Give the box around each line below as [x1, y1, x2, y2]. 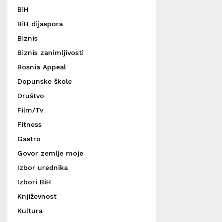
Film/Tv [17, 106, 43, 114]
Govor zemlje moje [17, 149, 83, 157]
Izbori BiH [17, 178, 51, 186]
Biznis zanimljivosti [17, 49, 84, 56]
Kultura [17, 207, 43, 215]
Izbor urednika [17, 164, 68, 171]
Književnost [17, 192, 56, 200]
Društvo [17, 92, 44, 100]
